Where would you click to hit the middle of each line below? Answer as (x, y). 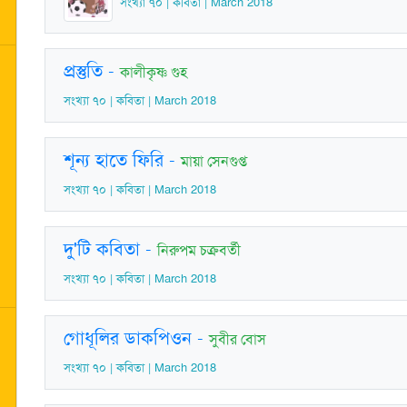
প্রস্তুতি (83, 70)
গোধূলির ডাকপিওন (128, 338)
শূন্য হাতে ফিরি (114, 159)
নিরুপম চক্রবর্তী (199, 250)
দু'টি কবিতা (102, 248)
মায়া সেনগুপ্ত (214, 161)
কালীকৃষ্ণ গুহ (154, 72)
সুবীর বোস (238, 339)
